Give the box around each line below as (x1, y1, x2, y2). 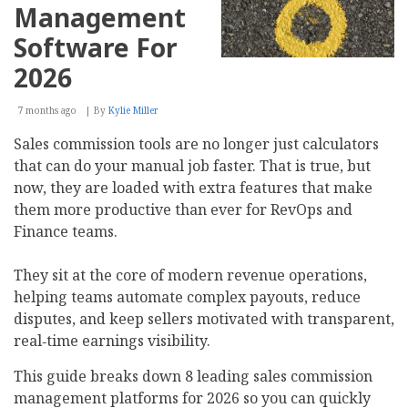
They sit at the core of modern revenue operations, (14, 264, 367, 285)
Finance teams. (14, 220, 121, 241)
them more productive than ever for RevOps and (14, 199, 352, 219)
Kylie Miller (108, 103, 158, 117)
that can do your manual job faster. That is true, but (14, 155, 371, 176)
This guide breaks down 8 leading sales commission (14, 365, 372, 386)
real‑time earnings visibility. (14, 330, 214, 351)
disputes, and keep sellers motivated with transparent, (14, 308, 394, 329)
